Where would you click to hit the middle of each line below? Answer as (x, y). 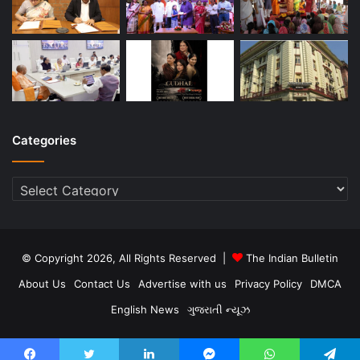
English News (145, 309)
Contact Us (102, 283)
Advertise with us (182, 283)
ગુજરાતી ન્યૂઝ (218, 309)
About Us (42, 283)
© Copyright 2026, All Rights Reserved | (127, 258)
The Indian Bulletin (292, 258)
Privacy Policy (268, 283)
